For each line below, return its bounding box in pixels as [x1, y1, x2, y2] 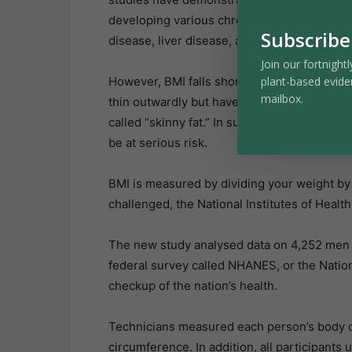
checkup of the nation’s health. [108, 278, 277, 294]
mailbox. [261, 91, 306, 106]
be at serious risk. [108, 135, 207, 151]
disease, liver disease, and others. [108, 33, 298, 49]
